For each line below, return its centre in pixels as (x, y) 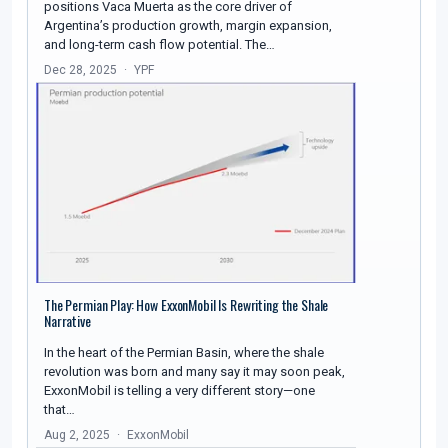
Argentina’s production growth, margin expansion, (188, 26)
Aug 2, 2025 (77, 435)
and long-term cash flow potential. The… (159, 45)
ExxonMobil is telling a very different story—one (179, 391)
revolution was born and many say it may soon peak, (194, 372)
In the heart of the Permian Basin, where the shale (184, 353)
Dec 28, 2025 (80, 70)
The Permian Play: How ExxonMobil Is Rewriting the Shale (186, 305)
